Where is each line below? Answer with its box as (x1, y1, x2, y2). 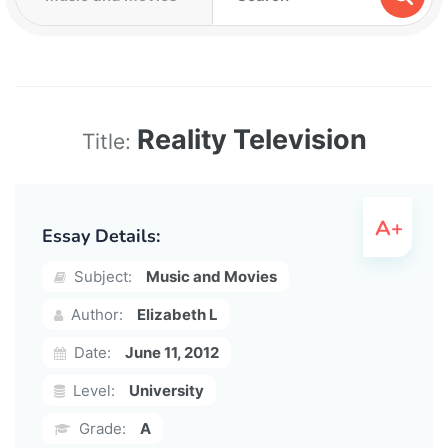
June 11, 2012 (125, 342, 219, 362)
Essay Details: (42, 223, 160, 248)
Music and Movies (146, 266, 277, 286)
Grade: (75, 418, 126, 438)
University (129, 380, 204, 400)
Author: (67, 304, 123, 324)
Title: (81, 128, 137, 154)
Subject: (70, 266, 132, 286)
